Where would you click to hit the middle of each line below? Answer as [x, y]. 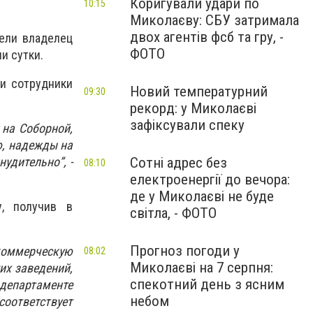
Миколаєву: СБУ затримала [214, 20]
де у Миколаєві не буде [202, 196]
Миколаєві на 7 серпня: [202, 268]
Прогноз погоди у [185, 251]
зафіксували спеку [187, 125]
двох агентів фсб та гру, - [207, 37]
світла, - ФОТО [173, 213]
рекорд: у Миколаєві [193, 108]
